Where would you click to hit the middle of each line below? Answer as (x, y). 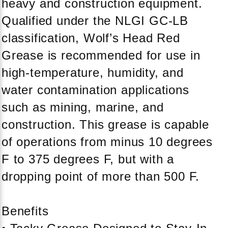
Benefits (25, 211)
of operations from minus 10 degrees (107, 141)
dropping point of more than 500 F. (101, 176)
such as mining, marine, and (83, 107)
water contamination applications (95, 90)
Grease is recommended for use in (101, 55)
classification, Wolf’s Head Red (91, 38)
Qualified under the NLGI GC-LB (95, 20)
